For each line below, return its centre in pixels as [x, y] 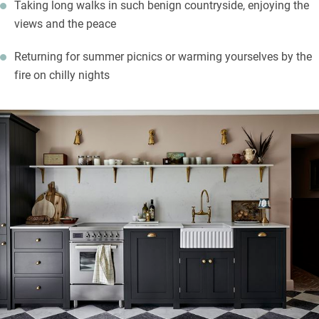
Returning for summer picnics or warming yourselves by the [163, 56]
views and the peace [65, 23]
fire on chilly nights [62, 75]
